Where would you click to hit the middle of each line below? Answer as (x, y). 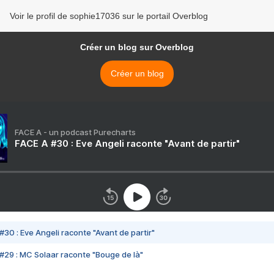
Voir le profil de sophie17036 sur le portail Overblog (109, 16)
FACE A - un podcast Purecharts (75, 132)
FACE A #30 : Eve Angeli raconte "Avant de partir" (127, 144)
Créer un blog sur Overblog (137, 47)
